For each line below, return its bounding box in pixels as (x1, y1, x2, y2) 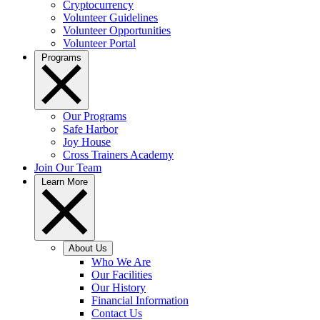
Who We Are (91, 256, 151, 268)
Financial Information (91, 294, 189, 306)
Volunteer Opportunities (63, 24, 171, 36)
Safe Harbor (63, 123, 118, 135)
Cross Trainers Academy (63, 149, 174, 161)
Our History (91, 281, 146, 294)
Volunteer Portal (63, 37, 136, 49)
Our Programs (63, 110, 126, 122)
